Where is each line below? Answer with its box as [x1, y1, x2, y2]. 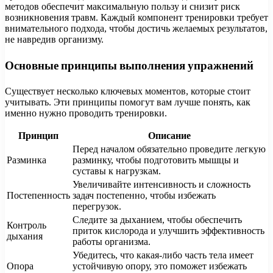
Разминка [7, 154, 46, 165]
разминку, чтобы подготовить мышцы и [73, 154, 239, 165]
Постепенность [7, 190, 70, 200]
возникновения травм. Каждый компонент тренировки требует [5, 12, 268, 23]
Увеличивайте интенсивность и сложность [73, 179, 250, 190]
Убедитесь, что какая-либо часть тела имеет [73, 249, 253, 260]
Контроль [7, 219, 46, 230]
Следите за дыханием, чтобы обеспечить [73, 214, 242, 225]
